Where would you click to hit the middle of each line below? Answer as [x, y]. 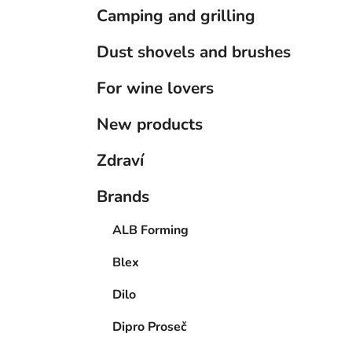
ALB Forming [150, 231]
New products [150, 125]
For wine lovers [155, 88]
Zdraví [120, 161]
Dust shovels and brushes [194, 52]
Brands [123, 197]
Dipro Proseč [150, 327]
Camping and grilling [176, 16]
